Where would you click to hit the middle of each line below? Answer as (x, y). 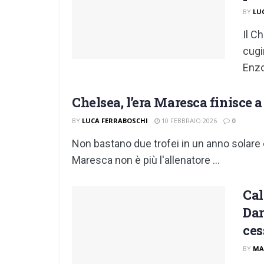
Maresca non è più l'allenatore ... (146, 160)
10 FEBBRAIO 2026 (188, 121)
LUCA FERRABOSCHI (115, 121)
